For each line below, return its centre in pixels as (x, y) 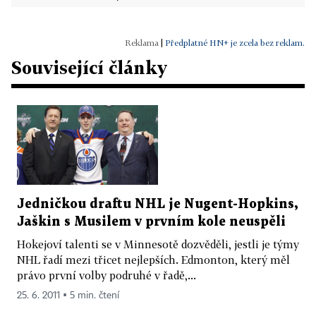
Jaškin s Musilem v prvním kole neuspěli (151, 221)
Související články (89, 67)
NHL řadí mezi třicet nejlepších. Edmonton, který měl (153, 259)
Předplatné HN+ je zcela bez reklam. (235, 43)
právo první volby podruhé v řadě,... (107, 275)
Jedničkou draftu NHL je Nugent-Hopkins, (157, 204)
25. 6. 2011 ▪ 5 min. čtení (68, 295)
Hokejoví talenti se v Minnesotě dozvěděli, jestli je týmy (158, 244)
